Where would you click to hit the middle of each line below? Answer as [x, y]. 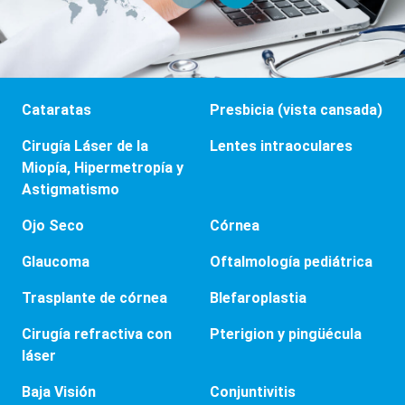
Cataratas [57, 109]
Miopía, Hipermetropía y [103, 167]
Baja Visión [59, 391]
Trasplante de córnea [94, 297]
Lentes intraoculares [281, 146]
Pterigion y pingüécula [286, 334]
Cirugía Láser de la [85, 146]
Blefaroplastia [258, 297]
